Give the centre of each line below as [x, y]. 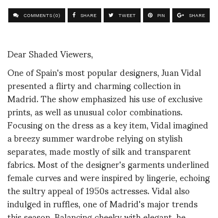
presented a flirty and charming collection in [94, 85]
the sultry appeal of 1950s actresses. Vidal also [99, 190]
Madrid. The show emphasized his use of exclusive [105, 98]
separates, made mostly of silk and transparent [99, 150]
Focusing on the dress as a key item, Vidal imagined [108, 124]
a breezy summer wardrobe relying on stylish [95, 137]
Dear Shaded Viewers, [50, 54]
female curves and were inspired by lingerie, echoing [109, 177]
